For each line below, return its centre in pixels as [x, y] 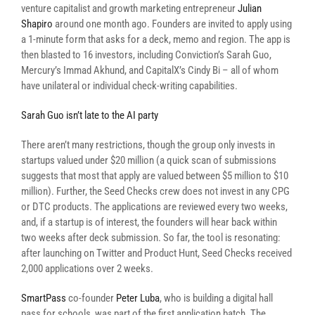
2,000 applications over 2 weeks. [87, 269]
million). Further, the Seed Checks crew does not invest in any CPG [155, 191]
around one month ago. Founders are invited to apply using [172, 24]
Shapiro [37, 24]
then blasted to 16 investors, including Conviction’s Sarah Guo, [146, 55]
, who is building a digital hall [216, 298]
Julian [250, 8]
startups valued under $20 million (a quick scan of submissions [149, 160]
